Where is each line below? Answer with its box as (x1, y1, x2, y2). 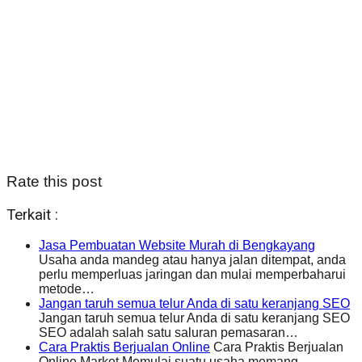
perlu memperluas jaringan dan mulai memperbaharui (39, 267, 346, 282)
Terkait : (6, 205, 58, 224)
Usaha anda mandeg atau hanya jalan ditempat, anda (39, 253, 346, 267)
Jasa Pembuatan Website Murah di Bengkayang (39, 238, 315, 253)
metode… (39, 282, 95, 297)
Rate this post (6, 172, 102, 190)
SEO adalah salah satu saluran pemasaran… (39, 326, 298, 340)
